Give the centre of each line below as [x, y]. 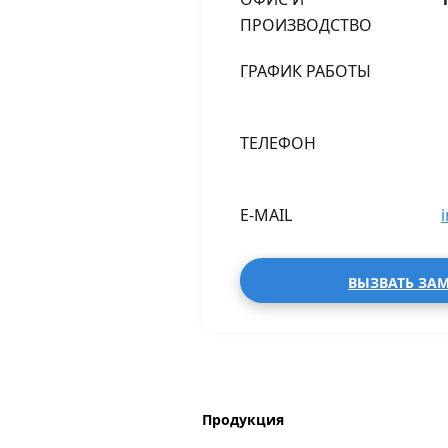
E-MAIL [266, 215]
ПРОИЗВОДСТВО [306, 25]
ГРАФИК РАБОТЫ [305, 71]
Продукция [243, 419]
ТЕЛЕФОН [278, 143]
